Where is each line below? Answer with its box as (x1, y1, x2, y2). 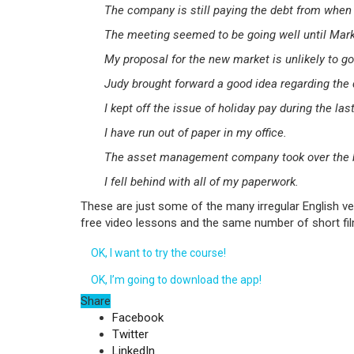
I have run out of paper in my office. (104, 126, 287, 140)
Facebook (112, 311, 164, 325)
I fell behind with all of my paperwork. (104, 175, 299, 189)
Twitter (112, 327, 149, 341)
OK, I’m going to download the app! (91, 273, 262, 286)
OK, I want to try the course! (91, 247, 226, 259)
